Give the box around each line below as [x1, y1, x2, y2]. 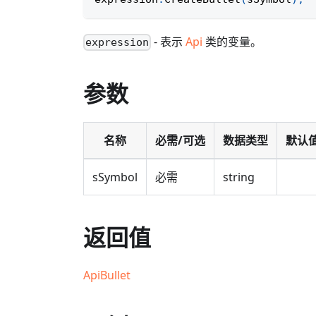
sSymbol [92, 169, 138, 186]
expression [85, 36, 150, 49]
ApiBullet [83, 267, 130, 284]
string [223, 169, 255, 186]
